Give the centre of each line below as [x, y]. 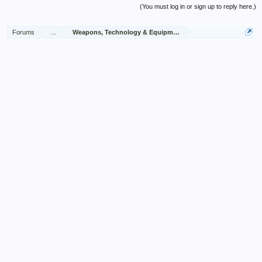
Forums [23, 32]
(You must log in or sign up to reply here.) [198, 6]
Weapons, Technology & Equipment [128, 32]
